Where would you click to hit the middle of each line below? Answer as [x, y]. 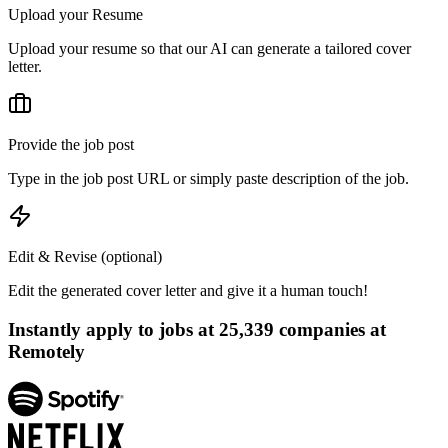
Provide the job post [71, 144]
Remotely [46, 351]
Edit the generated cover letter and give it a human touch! [188, 290]
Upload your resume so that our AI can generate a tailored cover [209, 48]
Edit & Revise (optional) [85, 256]
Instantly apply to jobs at [113, 329]
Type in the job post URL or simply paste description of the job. [208, 178]
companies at [330, 329]
